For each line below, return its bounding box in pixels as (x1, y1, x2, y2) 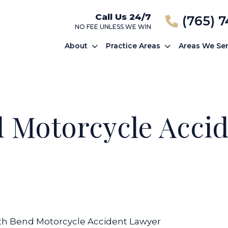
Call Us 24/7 (95, 11, 151, 22)
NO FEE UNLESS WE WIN (74, 22, 151, 31)
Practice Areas (106, 41, 160, 50)
